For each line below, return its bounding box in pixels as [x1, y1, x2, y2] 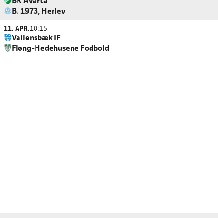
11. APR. [4, 26, 30, 32]
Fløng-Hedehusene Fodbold [12, 45, 109, 52]
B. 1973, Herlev [12, 8, 65, 15]
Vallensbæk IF [12, 35, 61, 42]
